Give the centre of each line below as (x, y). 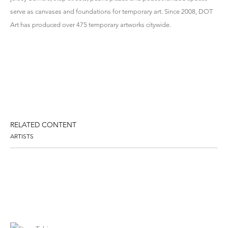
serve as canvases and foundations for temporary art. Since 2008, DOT (111, 11)
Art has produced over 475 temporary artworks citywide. (91, 24)
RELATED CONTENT (43, 124)
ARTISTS (22, 136)
